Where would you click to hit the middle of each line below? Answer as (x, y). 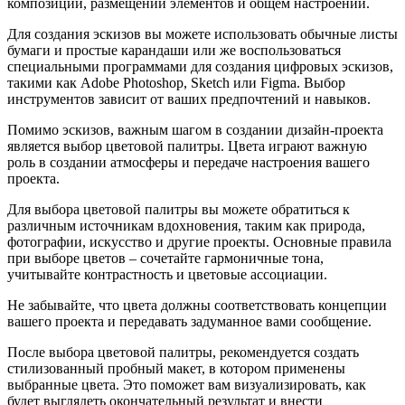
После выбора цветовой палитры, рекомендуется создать (183, 353)
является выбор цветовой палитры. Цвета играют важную (187, 146)
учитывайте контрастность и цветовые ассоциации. (167, 275)
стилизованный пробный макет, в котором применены (176, 369)
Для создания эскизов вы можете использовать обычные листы (202, 34)
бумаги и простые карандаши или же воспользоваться (174, 51)
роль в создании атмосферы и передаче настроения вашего (188, 163)
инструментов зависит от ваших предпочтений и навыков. (189, 99)
